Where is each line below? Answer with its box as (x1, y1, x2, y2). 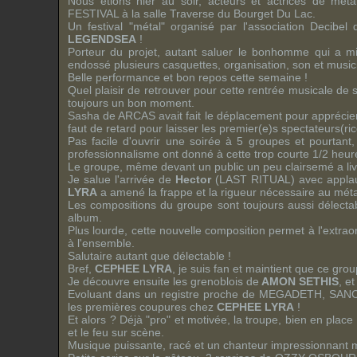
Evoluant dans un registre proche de (68, 288, 259, 300)
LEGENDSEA (68, 33, 136, 45)
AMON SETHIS (259, 275, 339, 288)
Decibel (309, 20, 347, 33)
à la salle (119, 7, 170, 20)
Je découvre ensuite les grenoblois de (68, 275, 259, 288)
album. (68, 211, 102, 224)
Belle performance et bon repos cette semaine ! (68, 71, 308, 84)
